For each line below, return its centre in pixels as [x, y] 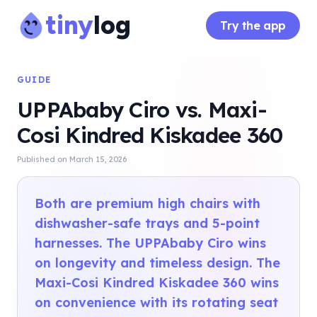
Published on [42, 159]
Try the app [253, 25]
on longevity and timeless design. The [157, 263]
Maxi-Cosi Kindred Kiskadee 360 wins [157, 283]
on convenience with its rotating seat [156, 302]
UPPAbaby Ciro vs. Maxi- [142, 110]
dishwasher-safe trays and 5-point [147, 223]
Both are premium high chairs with [148, 203]
